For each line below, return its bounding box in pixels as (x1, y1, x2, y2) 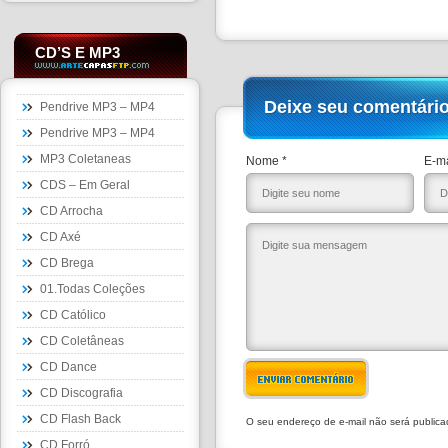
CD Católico (40, 308, 106, 322)
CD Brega (40, 256, 94, 270)
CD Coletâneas (40, 334, 124, 348)
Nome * (246, 154, 287, 168)
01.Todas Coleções (40, 282, 145, 296)
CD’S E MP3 (35, 44, 120, 61)
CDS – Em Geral (40, 178, 130, 192)
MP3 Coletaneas (40, 152, 131, 166)
